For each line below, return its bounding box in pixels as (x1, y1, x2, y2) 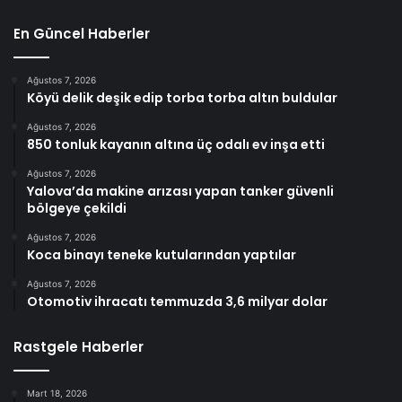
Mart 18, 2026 (27, 387, 87, 398)
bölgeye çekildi (27, 198, 127, 217)
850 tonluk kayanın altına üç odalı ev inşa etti (27, 135, 325, 153)
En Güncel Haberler (13, 23, 150, 43)
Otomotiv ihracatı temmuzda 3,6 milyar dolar (27, 292, 328, 310)
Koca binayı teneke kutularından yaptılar (27, 245, 296, 264)
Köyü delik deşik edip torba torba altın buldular (27, 88, 337, 107)
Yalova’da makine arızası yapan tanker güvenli (27, 181, 334, 200)
